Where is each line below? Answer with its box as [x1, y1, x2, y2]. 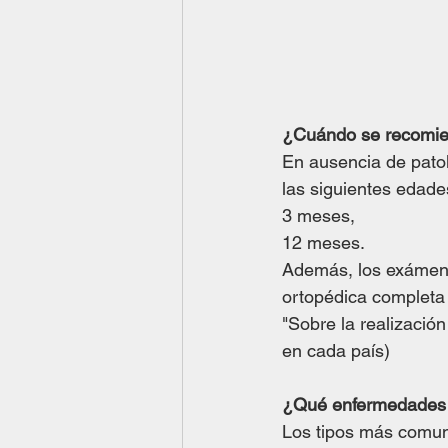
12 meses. [282, 231, 365, 253]
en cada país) [282, 339, 390, 361]
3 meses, [282, 204, 360, 226]
